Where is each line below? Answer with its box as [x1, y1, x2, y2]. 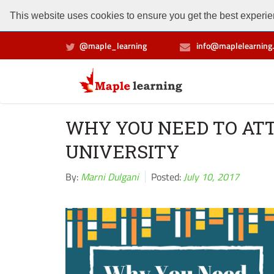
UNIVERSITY [65, 139, 179, 163]
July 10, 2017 [183, 169, 239, 184]
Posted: [149, 169, 183, 184]
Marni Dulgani [81, 169, 139, 184]
